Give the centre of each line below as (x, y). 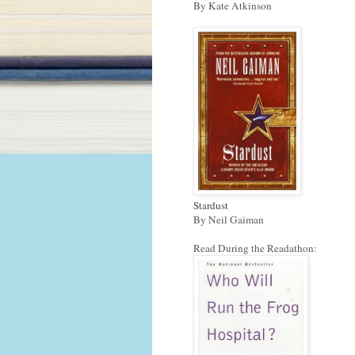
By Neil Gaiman (229, 219)
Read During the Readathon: (255, 248)
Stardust (211, 205)
